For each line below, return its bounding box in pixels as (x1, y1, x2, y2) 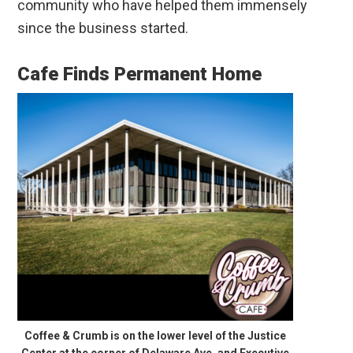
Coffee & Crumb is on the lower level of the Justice (24, 329, 287, 343)
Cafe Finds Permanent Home (17, 63, 262, 86)
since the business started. (17, 20, 189, 37)
